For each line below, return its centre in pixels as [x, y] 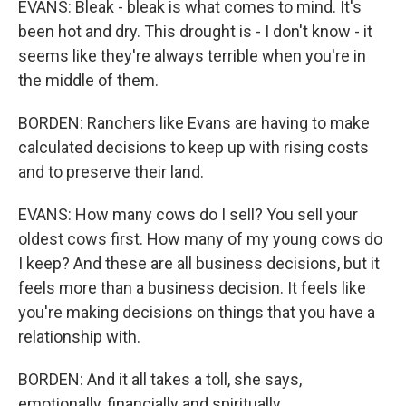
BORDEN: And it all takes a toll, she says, [160, 380]
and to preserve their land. [111, 172]
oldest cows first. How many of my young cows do [200, 239]
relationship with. [79, 337]
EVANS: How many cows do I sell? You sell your [188, 215]
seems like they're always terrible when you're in [192, 56]
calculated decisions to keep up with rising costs [193, 148]
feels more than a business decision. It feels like [192, 288]
